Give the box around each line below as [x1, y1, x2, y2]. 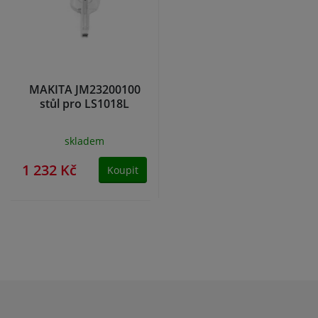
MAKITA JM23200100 [28, 82, 141, 98]
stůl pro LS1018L [40, 96, 129, 112]
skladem [65, 134, 104, 148]
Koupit [107, 163, 138, 177]
